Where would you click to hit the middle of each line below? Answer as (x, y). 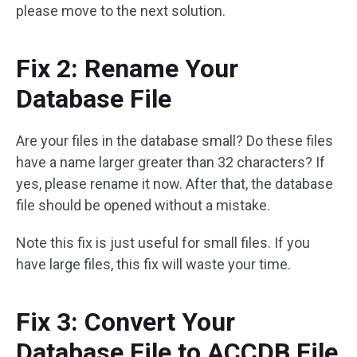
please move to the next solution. (121, 11)
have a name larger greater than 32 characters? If (171, 162)
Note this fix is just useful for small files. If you (163, 243)
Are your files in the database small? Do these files (175, 141)
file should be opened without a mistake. (143, 205)
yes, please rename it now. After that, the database (175, 184)
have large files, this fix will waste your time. (153, 264)
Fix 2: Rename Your (127, 69)
